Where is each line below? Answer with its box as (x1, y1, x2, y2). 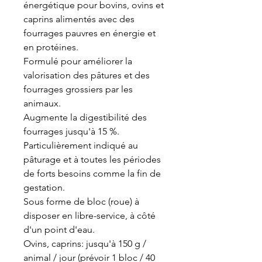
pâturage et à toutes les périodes (23, 154, 161, 165)
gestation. (23, 182, 65, 193)
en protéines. (23, 42, 78, 53)
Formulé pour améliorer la (23, 56, 132, 67)
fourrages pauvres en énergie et (23, 27, 156, 39)
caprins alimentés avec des (23, 13, 135, 25)
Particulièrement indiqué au (23, 140, 138, 151)
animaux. (23, 98, 61, 109)
